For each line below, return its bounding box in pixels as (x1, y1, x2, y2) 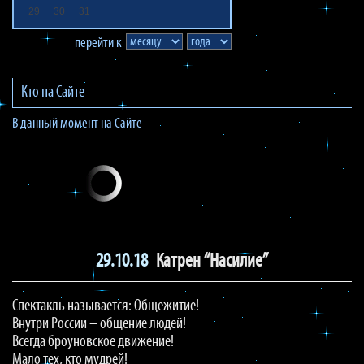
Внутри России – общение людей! (12, 316, 186, 332)
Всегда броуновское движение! (12, 334, 174, 350)
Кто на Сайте (21, 84, 84, 101)
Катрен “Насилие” (153, 252, 269, 271)
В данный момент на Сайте (12, 116, 142, 132)
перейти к (75, 36, 122, 51)
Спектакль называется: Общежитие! (12, 298, 199, 314)
